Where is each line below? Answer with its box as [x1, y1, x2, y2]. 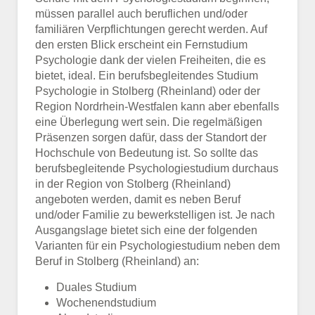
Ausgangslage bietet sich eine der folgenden [35, 224, 257, 236]
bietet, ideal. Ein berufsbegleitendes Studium [35, 69, 258, 82]
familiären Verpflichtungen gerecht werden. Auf [35, 22, 267, 35]
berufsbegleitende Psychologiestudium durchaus [35, 162, 278, 174]
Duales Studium [56, 281, 136, 293]
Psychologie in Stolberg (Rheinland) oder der [35, 84, 260, 97]
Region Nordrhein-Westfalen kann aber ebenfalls [35, 100, 279, 112]
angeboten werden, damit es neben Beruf [35, 193, 240, 205]
